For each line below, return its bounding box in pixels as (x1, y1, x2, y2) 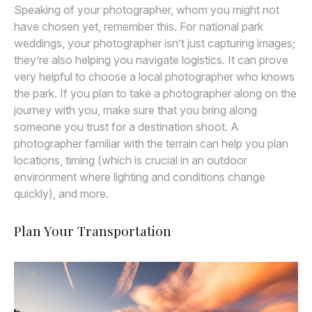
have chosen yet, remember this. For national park (14, 19, 263, 34)
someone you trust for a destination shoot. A (14, 120, 239, 134)
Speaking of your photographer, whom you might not (14, 3, 279, 17)
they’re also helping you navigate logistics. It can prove (14, 53, 288, 68)
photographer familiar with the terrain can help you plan (14, 136, 288, 151)
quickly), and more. (14, 187, 109, 201)
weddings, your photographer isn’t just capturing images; (14, 36, 295, 51)
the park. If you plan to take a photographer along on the (14, 86, 297, 101)
